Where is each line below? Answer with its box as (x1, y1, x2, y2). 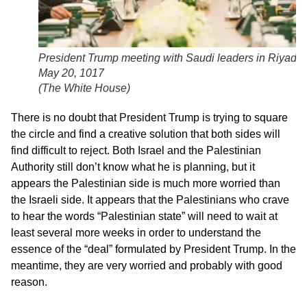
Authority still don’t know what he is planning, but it (11, 160, 255, 173)
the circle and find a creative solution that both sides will (11, 127, 280, 140)
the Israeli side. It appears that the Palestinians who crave (11, 193, 289, 206)
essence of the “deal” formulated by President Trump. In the (11, 243, 296, 255)
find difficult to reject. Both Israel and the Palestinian (11, 144, 261, 156)
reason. (11, 275, 47, 288)
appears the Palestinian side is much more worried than (11, 177, 280, 189)
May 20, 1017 (38, 66, 104, 79)
